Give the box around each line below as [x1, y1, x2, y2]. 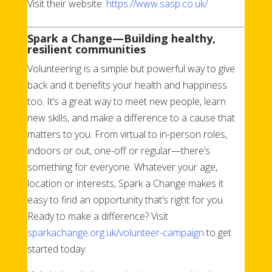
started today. [27, 242, 87, 256]
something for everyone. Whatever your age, [27, 160, 217, 174]
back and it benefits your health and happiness [27, 78, 227, 92]
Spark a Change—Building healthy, [27, 30, 216, 46]
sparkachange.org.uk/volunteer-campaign [27, 225, 204, 239]
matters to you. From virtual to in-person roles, [27, 127, 227, 141]
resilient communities [27, 41, 146, 56]
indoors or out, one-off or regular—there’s [27, 143, 210, 157]
